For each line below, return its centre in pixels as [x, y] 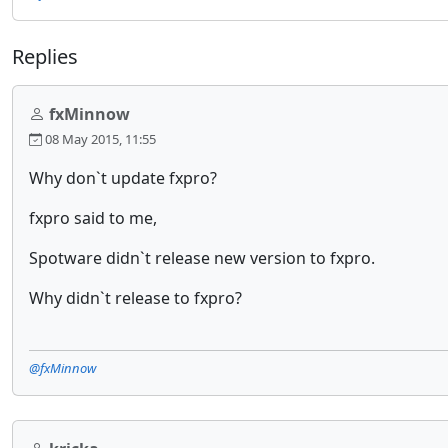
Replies [45, 56]
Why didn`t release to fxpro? [135, 298]
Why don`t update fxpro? [123, 178]
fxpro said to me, [93, 218]
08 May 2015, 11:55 [99, 139]
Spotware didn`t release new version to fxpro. [202, 258]
